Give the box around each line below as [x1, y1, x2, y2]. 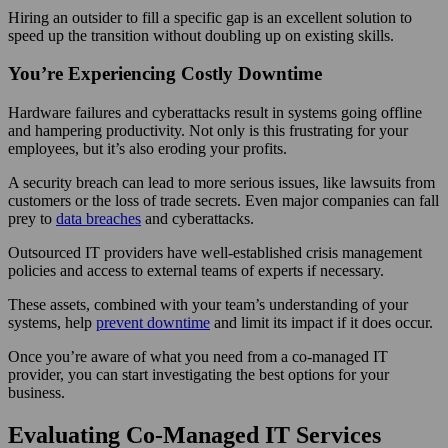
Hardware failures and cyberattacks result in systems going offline [8, 103, 422, 121]
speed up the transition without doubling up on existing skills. [8, 26, 394, 44]
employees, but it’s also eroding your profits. [8, 139, 287, 157]
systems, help [8, 313, 96, 331]
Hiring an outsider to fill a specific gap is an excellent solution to [8, 8, 412, 26]
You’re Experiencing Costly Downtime [8, 63, 322, 85]
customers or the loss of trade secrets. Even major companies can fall [8, 191, 439, 209]
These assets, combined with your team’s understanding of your [8, 295, 408, 313]
